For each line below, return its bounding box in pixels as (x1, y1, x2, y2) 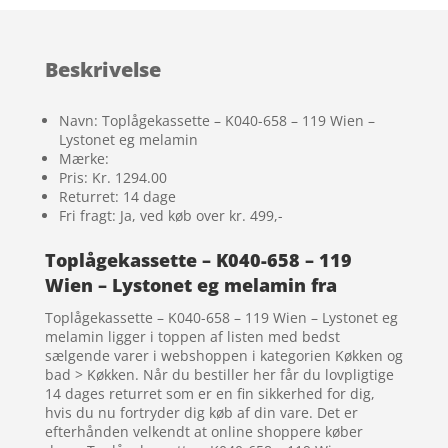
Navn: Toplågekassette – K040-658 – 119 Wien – (58, 111, 375, 131)
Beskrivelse (44, 56, 161, 84)
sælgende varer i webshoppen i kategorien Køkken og (44, 346, 403, 366)
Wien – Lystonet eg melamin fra (44, 273, 337, 298)
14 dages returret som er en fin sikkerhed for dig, (44, 384, 375, 404)
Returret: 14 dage (58, 187, 176, 207)
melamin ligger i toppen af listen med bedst (44, 327, 340, 347)
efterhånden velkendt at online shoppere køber (44, 422, 363, 442)
